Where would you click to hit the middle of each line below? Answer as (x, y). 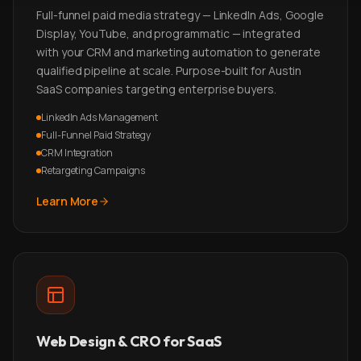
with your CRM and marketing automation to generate (178, 52)
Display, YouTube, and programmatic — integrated (168, 33)
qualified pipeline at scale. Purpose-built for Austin (169, 71)
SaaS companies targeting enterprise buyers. (156, 89)
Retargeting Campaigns (93, 170)
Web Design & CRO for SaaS (129, 341)
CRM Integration (77, 153)
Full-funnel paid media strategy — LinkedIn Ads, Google (180, 15)
